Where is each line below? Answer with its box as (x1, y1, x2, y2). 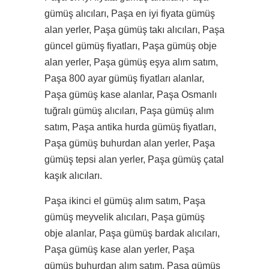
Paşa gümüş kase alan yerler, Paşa (44, 244, 195, 255)
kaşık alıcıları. (44, 171, 102, 181)
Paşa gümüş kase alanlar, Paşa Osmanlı (44, 89, 217, 100)
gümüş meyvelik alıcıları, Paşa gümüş (44, 212, 205, 222)
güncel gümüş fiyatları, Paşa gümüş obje (44, 41, 217, 51)
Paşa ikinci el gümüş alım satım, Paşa (44, 196, 205, 206)
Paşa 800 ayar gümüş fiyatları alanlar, (44, 73, 204, 83)
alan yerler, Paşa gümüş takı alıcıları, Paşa (44, 25, 225, 35)
